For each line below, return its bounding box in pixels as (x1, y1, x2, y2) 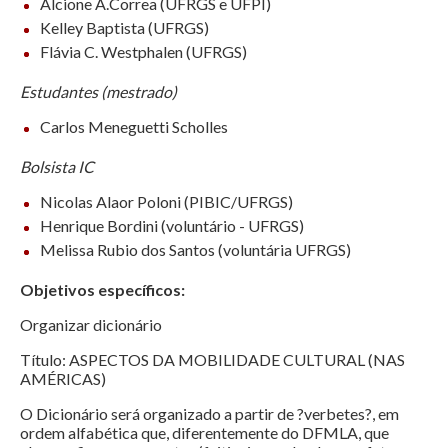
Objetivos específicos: (20, 280, 185, 300)
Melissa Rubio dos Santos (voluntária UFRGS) (40, 240, 351, 260)
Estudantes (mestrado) (20, 82, 177, 102)
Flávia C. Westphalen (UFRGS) (40, 42, 247, 62)
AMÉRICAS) (20, 369, 106, 389)
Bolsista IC (20, 157, 94, 177)
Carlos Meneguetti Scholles (40, 117, 228, 137)
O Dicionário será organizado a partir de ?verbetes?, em (20, 404, 399, 424)
